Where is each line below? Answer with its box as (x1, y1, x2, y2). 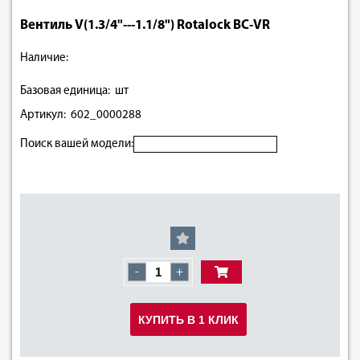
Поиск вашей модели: (20, 137, 133, 150)
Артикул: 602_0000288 (20, 108, 141, 121)
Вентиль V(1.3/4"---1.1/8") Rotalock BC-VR (20, 18, 270, 32)
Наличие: (20, 51, 68, 64)
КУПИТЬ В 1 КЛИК (137, 313, 239, 326)
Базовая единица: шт (20, 84, 129, 97)
